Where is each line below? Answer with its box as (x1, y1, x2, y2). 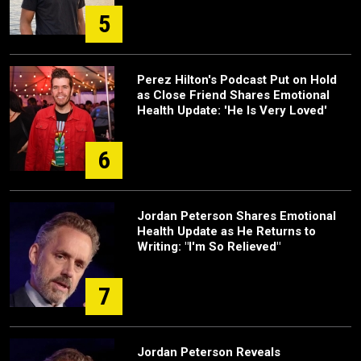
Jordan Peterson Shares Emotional (137, 209, 336, 224)
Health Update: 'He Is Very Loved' (137, 103, 327, 118)
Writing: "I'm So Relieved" (137, 239, 280, 255)
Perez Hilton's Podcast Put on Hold (137, 73, 337, 88)
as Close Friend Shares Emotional (137, 88, 330, 103)
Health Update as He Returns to (137, 224, 316, 239)
